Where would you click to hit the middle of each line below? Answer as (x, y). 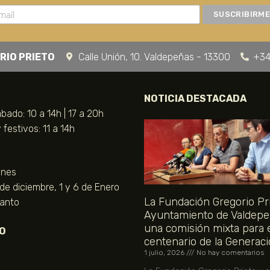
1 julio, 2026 (165, 252)
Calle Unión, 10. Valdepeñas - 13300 (154, 57)
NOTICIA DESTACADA (195, 99)
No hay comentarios (229, 252)
